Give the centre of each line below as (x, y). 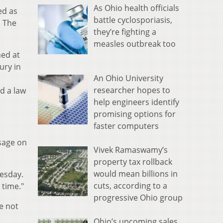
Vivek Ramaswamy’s (131, 150)
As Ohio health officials (136, 8)
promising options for (135, 114)
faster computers (126, 126)
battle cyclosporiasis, (133, 20)
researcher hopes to (132, 90)
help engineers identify (136, 102)
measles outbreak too (135, 44)
